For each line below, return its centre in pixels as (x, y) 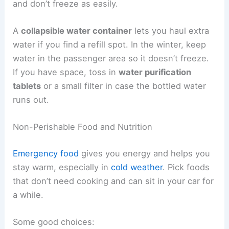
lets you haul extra (171, 31)
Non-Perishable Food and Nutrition (83, 127)
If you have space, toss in (66, 72)
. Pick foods (186, 167)
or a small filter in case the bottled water (124, 86)
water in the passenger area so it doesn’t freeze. (111, 59)
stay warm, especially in (62, 167)
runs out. (31, 100)
